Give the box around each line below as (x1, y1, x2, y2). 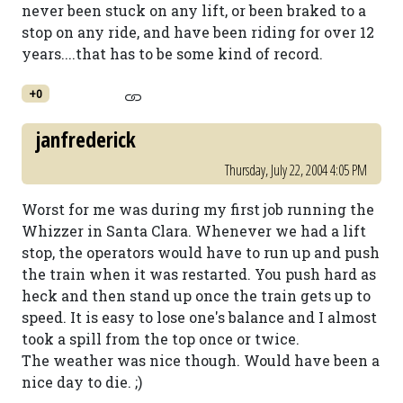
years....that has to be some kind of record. (22, 44, 323, 63)
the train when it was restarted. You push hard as (22, 264, 376, 283)
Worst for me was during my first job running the (22, 200, 374, 219)
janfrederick (36, 125, 136, 154)
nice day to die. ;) (22, 372, 142, 391)
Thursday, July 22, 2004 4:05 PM (225, 160, 367, 180)
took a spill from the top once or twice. (22, 329, 300, 348)
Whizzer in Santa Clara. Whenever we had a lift (22, 221, 366, 240)
